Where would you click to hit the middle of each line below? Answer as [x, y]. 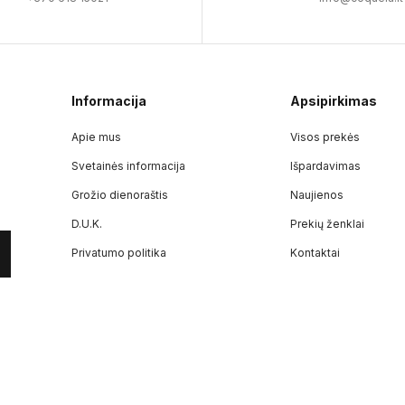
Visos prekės [325, 137]
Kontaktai [316, 253]
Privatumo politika [118, 253]
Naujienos [317, 195]
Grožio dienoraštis [119, 195]
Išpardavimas [326, 166]
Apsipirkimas [334, 101]
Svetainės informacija [128, 166]
